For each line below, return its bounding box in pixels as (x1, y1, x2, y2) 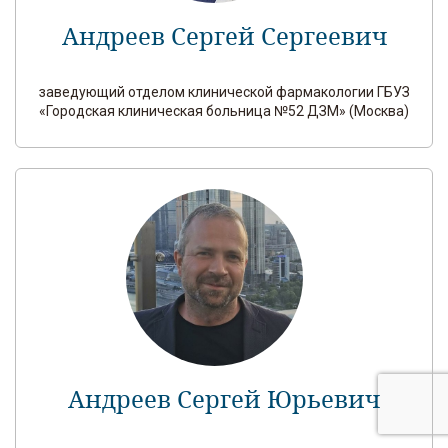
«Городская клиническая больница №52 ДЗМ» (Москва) (39, 103, 409, 119)
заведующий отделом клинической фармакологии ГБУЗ (38, 84, 410, 100)
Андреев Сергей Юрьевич (68, 385, 380, 415)
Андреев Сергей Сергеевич (61, 22, 387, 52)
